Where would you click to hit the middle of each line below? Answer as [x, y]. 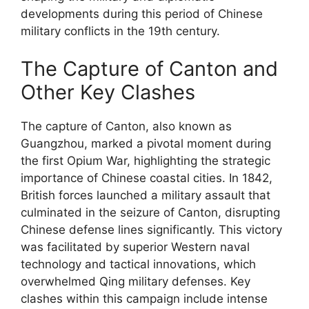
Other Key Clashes [108, 92]
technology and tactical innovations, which [138, 264]
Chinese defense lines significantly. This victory [151, 230]
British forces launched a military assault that [146, 195]
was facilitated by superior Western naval [135, 247]
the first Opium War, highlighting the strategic [146, 161]
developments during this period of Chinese [142, 13]
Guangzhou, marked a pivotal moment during [146, 143]
